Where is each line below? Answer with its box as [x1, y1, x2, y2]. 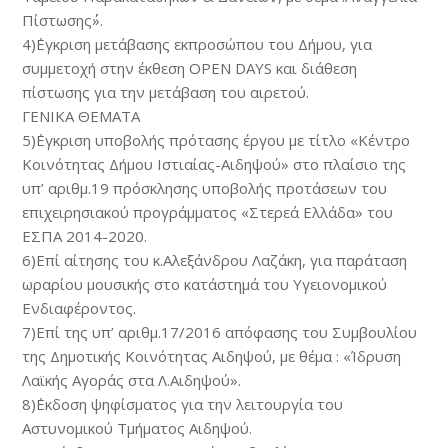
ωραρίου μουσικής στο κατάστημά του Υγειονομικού [22, 274, 388, 294]
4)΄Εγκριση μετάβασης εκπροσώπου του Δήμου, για [22, 34, 373, 54]
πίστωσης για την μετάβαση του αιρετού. [22, 82, 310, 102]
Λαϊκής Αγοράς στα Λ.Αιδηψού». [22, 370, 242, 390]
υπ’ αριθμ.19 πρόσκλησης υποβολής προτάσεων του [22, 178, 388, 198]
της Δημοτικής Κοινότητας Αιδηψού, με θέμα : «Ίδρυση [22, 346, 402, 366]
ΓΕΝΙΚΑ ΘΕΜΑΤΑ [22, 106, 141, 126]
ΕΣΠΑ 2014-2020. [22, 226, 148, 246]
